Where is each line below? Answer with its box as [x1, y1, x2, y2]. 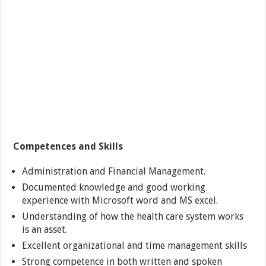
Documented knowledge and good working [22, 182, 206, 194]
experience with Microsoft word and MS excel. [22, 195, 218, 207]
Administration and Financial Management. [22, 166, 206, 178]
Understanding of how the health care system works [22, 211, 244, 223]
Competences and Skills [13, 141, 123, 153]
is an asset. [22, 224, 68, 236]
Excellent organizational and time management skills [22, 240, 248, 252]
